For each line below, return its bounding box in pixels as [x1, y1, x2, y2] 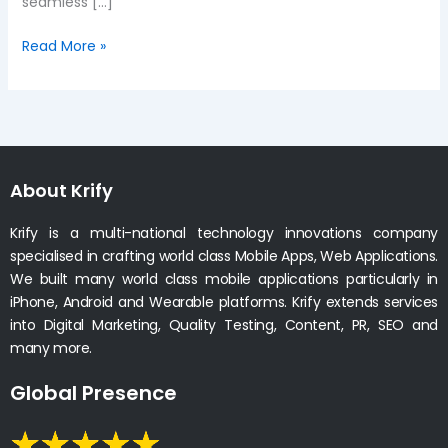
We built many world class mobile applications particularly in [10, 268, 438, 289]
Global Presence [10, 378, 177, 407]
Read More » [21, 36, 106, 57]
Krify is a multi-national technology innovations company [10, 222, 438, 243]
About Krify [10, 177, 113, 203]
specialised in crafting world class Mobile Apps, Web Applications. [10, 245, 438, 266]
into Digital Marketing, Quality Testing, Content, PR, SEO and [10, 314, 438, 335]
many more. [10, 337, 92, 358]
